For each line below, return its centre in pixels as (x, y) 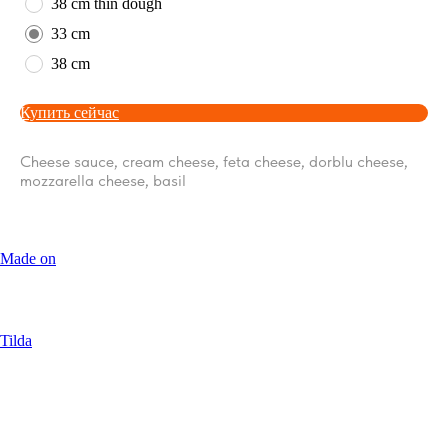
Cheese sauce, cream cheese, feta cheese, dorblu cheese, (214, 161)
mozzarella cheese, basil (103, 180)
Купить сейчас (69, 112)
